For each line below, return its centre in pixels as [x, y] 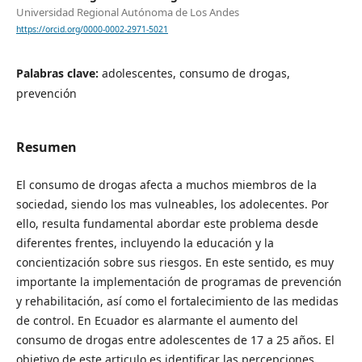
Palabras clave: [59, 74]
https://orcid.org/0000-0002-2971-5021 [92, 29]
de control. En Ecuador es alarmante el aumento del [157, 320]
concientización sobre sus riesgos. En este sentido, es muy [175, 262]
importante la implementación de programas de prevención [179, 281]
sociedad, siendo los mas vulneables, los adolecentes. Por [172, 204]
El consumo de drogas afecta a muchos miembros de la [166, 184]
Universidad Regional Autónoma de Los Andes [127, 13]
